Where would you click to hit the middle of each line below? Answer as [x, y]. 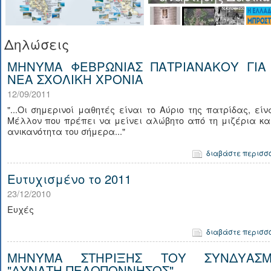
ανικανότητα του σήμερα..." [66, 131]
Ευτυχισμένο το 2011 [69, 179]
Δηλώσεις [36, 44]
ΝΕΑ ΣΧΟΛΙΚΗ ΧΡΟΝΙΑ [75, 79]
